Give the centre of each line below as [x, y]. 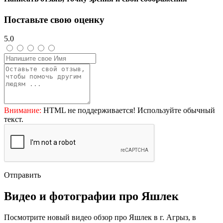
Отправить [22, 175]
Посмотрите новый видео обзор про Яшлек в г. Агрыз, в [100, 218]
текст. [14, 119]
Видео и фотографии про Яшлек [91, 196]
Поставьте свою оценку [54, 19]
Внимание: [23, 111]
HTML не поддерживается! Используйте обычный [128, 111]
